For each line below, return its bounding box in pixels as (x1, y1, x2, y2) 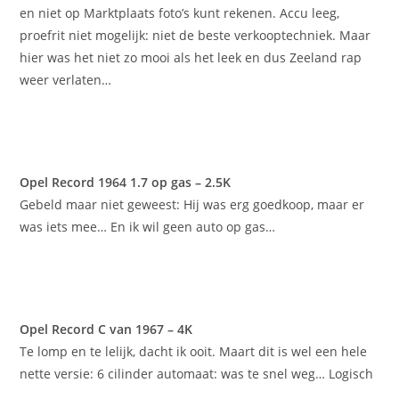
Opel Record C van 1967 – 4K (20, 321, 193, 338)
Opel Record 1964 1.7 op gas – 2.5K (20, 174, 232, 191)
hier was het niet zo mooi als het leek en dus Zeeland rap (20, 49, 362, 67)
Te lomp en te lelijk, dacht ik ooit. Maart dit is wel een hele (20, 343, 368, 361)
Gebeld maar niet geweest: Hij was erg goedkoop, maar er (20, 196, 365, 214)
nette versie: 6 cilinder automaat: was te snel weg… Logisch (20, 365, 374, 383)
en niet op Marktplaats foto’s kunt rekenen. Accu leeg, (20, 4, 340, 22)
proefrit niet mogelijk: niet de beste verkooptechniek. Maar (20, 27, 371, 45)
